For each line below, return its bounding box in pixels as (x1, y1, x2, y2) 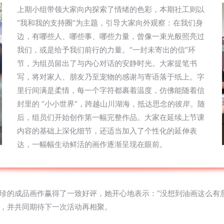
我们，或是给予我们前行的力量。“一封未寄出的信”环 (17, 45, 195, 54)
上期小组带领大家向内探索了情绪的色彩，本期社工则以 (17, 4, 204, 14)
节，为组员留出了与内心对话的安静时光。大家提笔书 (17, 58, 197, 68)
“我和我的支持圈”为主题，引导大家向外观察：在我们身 (17, 18, 203, 27)
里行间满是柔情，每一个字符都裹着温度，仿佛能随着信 (17, 85, 204, 95)
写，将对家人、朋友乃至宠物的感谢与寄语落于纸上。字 (17, 72, 204, 81)
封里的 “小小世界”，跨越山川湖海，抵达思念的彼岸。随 (17, 99, 205, 108)
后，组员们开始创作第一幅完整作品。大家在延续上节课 (17, 112, 204, 122)
